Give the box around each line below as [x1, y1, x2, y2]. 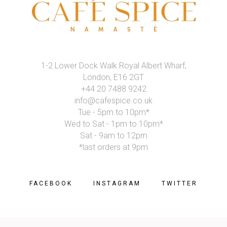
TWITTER [162, 180, 198, 187]
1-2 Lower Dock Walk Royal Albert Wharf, [41, 60, 186, 70]
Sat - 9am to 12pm [80, 130, 147, 140]
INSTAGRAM [93, 180, 141, 187]
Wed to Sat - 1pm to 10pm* [64, 119, 163, 129]
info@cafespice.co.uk [74, 95, 153, 105]
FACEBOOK [29, 180, 72, 187]
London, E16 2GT [83, 72, 144, 82]
